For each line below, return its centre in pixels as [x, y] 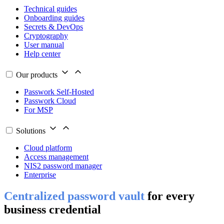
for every [169, 196]
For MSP [38, 110]
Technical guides [50, 9]
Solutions [31, 131]
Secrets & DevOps [53, 27]
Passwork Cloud [50, 101]
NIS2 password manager [63, 166]
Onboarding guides [54, 18]
